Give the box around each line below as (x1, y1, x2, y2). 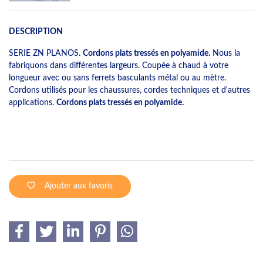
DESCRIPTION (9, 26, 63, 36)
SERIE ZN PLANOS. (9, 48, 83, 58)
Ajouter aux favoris (45, 181, 113, 190)
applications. (9, 97, 56, 107)
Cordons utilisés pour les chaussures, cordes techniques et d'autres (9, 85, 250, 95)
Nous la (210, 48, 240, 58)
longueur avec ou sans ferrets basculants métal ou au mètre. (9, 73, 226, 82)
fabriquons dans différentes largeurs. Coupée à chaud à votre (9, 60, 228, 70)
